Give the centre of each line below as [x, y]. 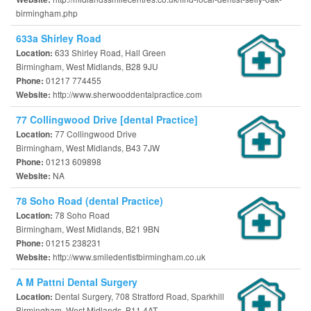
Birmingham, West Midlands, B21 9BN [88, 229]
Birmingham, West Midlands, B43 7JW [88, 148]
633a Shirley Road [59, 38]
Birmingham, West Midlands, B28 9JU [87, 66]
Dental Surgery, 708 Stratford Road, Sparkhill [140, 296]
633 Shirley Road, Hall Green [110, 52]
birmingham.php [47, 13]
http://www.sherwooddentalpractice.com [127, 94]
